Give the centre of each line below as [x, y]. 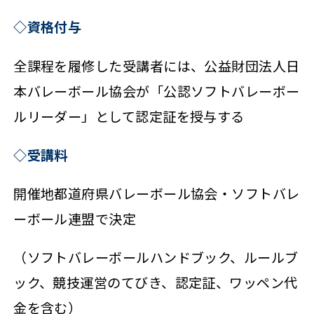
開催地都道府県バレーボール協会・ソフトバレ [157, 193]
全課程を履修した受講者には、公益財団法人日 [157, 66]
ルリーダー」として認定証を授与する [129, 116]
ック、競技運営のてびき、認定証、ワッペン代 [156, 282]
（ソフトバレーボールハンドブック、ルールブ [156, 257]
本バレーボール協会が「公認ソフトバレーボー [157, 91]
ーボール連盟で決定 [75, 218]
